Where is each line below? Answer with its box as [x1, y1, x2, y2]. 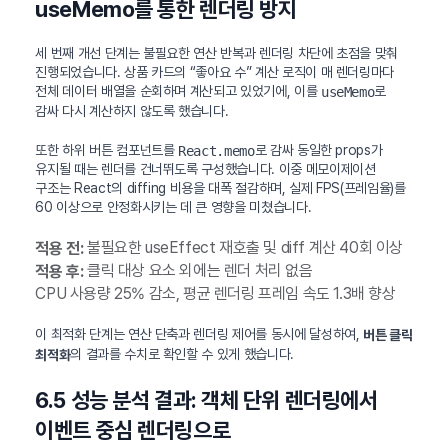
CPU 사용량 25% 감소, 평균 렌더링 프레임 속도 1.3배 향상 [35, 283, 396, 303]
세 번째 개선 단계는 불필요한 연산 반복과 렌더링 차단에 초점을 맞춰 [35, 44, 399, 61]
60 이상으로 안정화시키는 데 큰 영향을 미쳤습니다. [35, 199, 312, 216]
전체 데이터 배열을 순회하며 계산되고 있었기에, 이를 [35, 82, 321, 99]
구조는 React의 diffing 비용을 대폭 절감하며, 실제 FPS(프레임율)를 [35, 180, 406, 197]
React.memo [178, 142, 255, 159]
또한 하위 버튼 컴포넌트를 [35, 141, 179, 158]
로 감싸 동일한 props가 [254, 141, 383, 158]
